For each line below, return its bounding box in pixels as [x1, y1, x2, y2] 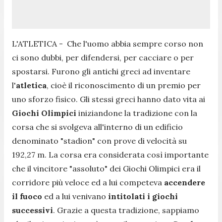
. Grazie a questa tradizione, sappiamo [53, 205, 199, 215]
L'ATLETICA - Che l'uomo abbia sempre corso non [12, 38, 203, 49]
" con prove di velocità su [92, 135, 187, 146]
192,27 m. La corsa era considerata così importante [12, 149, 209, 160]
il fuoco [12, 191, 42, 201]
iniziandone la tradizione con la [76, 108, 197, 118]
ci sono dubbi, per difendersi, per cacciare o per [12, 52, 194, 62]
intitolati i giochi [106, 191, 178, 201]
